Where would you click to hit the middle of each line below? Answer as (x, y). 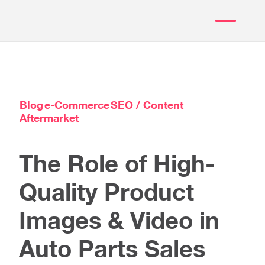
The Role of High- (117, 163)
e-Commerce (77, 105)
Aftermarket (49, 118)
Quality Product (106, 192)
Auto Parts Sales (112, 248)
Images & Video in (119, 220)
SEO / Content (147, 105)
